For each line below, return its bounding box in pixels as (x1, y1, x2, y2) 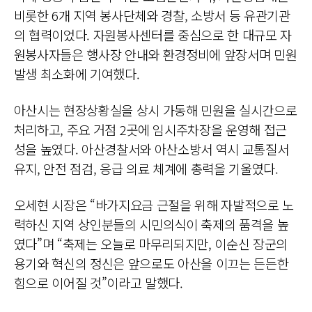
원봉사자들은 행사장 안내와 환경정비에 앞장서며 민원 (13, 45, 297, 64)
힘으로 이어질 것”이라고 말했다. (13, 273, 183, 292)
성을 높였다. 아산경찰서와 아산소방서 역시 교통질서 (13, 139, 289, 159)
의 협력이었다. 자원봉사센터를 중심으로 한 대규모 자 (13, 25, 292, 45)
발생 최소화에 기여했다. (13, 64, 140, 84)
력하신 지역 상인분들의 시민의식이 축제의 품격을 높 (13, 214, 289, 234)
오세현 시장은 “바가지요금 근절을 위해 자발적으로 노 (13, 195, 295, 214)
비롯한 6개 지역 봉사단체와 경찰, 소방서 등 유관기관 (13, 6, 290, 25)
